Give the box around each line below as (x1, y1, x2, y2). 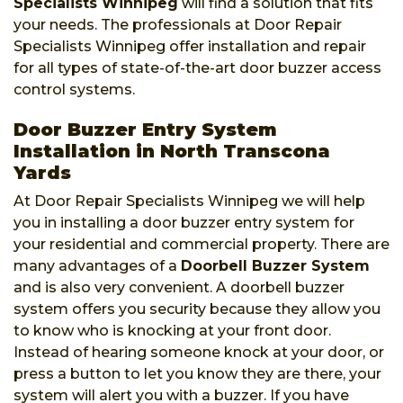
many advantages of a (13, 256, 181, 274)
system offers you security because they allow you (13, 300, 381, 318)
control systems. (13, 80, 135, 98)
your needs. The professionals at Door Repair (13, 15, 342, 33)
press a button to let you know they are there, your (13, 364, 381, 382)
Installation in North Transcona (13, 139, 330, 162)
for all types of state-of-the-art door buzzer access (13, 58, 381, 76)
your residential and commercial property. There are (13, 235, 390, 253)
